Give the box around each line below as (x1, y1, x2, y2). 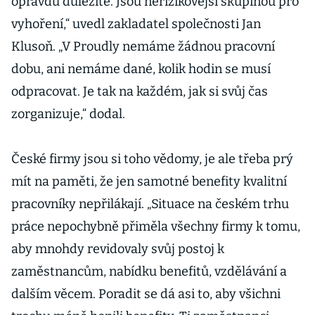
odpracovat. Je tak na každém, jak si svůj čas (11, 84, 268, 99)
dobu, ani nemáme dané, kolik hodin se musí (11, 61, 271, 77)
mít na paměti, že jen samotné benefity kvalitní (11, 174, 287, 189)
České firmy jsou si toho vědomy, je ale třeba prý (11, 151, 293, 167)
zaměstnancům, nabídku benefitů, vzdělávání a (11, 264, 287, 279)
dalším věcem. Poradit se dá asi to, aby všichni (11, 286, 281, 302)
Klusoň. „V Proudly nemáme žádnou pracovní (11, 39, 275, 54)
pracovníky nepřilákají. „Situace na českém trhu (11, 196, 289, 212)
